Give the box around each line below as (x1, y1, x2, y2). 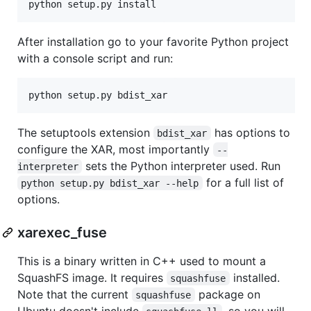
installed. (229, 270, 283, 285)
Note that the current (17, 287, 132, 301)
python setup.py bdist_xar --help (21, 177, 199, 189)
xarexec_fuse (17, 224, 107, 241)
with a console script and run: (17, 51, 173, 65)
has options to (210, 125, 294, 140)
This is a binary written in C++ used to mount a (17, 253, 266, 268)
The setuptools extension (17, 125, 153, 140)
